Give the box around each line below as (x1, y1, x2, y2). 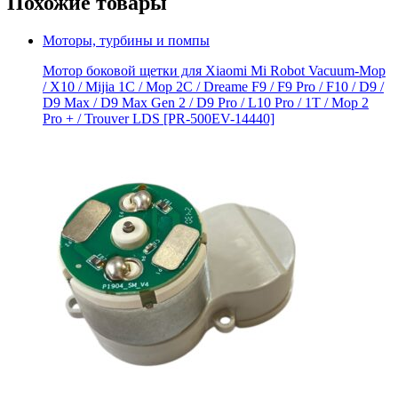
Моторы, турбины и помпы (43, 33, 210, 49)
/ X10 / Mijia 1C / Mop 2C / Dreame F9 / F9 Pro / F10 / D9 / (43, 79, 384, 95)
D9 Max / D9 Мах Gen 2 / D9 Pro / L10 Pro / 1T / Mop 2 (43, 95, 369, 111)
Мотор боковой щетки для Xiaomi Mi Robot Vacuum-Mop (43, 63, 386, 79)
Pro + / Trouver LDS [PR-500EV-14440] (43, 111, 275, 127)
